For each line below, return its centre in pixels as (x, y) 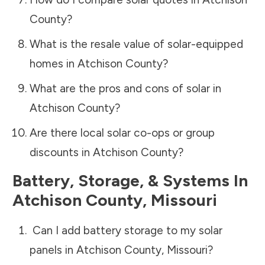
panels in (53, 250)
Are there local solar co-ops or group (122, 132)
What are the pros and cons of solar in (125, 88)
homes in (53, 63)
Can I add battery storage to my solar (126, 230)
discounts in (61, 152)
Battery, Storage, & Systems (121, 180)
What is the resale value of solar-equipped (136, 44)
